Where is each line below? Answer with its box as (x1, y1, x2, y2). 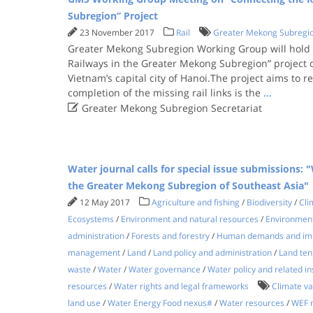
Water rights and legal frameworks (113, 280, 249, 292)
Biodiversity (246, 196, 292, 208)
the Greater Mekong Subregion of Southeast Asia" (67, 179, 309, 192)
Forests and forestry (131, 230, 210, 242)
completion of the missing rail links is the (67, 86, 263, 99)
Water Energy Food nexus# (107, 297, 212, 309)
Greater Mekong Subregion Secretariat (78, 101, 262, 115)
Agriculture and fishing (151, 196, 240, 208)
